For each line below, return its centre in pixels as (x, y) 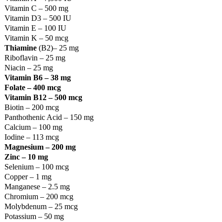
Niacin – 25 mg (28, 67)
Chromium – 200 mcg (39, 196)
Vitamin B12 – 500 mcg (43, 97)
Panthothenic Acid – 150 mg (49, 117)
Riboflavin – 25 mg (35, 57)
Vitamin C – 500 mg (36, 8)
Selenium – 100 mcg (36, 166)
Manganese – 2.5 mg (37, 186)
